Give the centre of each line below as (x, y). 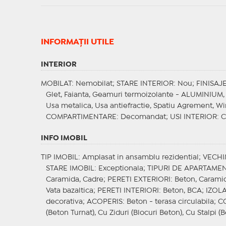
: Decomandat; (143, 117)
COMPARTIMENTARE (81, 117)
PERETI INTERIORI (128, 191)
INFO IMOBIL (64, 138)
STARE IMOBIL (70, 169)
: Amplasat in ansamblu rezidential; (140, 158)
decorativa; (66, 202)
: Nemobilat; (94, 84)
